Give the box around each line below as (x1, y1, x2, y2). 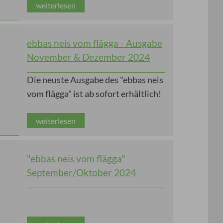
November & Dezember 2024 (27, 52, 150, 63)
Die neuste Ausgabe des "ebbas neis (27, 74, 163, 85)
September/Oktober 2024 (27, 167, 136, 178)
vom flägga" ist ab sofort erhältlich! (27, 88, 161, 99)
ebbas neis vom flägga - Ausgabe (27, 38, 162, 49)
